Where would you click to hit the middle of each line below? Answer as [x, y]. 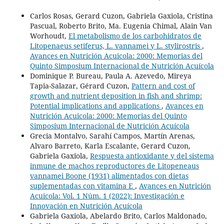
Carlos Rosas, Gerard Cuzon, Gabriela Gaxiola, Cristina [121, 16]
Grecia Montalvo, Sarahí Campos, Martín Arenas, [112, 136]
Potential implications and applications [95, 106]
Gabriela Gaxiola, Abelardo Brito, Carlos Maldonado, [118, 216]
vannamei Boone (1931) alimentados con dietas [109, 176]
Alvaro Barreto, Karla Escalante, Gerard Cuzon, [110, 146]
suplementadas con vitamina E [82, 186]
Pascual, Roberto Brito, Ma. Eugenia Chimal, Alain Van [121, 26]
